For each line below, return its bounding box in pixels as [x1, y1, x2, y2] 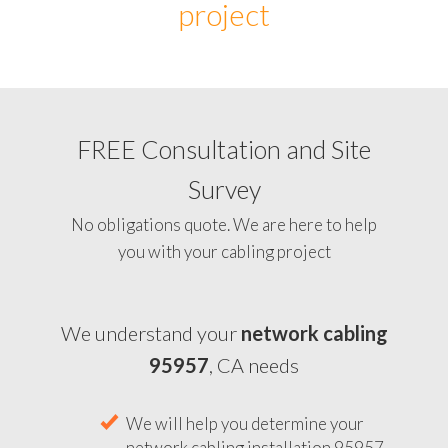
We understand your [60, 321, 241, 345]
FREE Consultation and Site [77, 134, 371, 164]
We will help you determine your [126, 413, 364, 434]
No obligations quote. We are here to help [71, 214, 377, 235]
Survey [187, 174, 261, 204]
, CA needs [209, 353, 299, 377]
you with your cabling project [117, 241, 331, 262]
